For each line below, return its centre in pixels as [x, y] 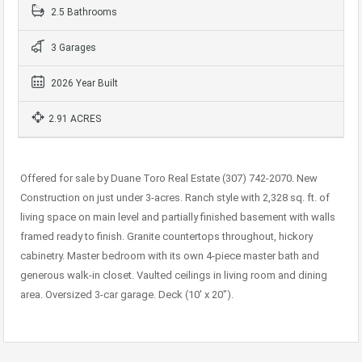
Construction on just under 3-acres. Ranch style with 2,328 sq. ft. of [175, 198]
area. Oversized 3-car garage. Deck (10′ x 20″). [127, 295]
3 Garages [72, 48]
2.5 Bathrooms [83, 12]
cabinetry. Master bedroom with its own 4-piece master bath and [170, 256]
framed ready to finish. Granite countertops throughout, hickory [166, 236]
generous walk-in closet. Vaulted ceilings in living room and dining [174, 275]
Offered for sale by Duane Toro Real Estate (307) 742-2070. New [169, 178]
